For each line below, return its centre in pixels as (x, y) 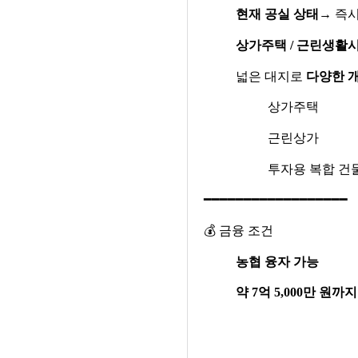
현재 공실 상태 (277, 14)
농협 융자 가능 (277, 261)
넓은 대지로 (270, 76)
